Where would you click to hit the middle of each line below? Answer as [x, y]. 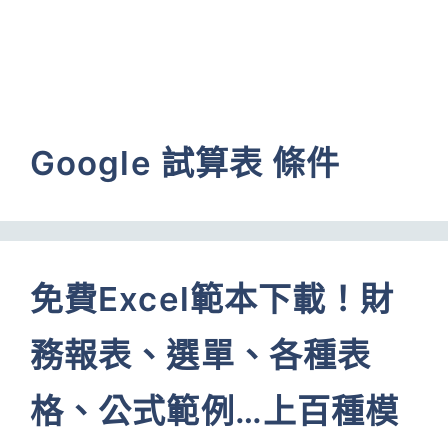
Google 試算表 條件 [185, 163]
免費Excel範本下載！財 [212, 299]
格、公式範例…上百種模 [215, 411]
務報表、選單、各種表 [201, 355]
